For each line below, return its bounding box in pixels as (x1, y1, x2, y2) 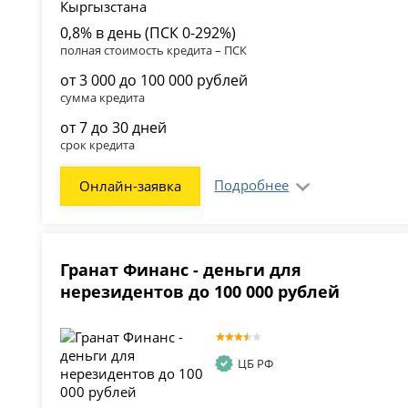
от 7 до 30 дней (60, 117, 168, 138)
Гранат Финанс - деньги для (60, 259, 302, 281)
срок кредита (60, 137, 136, 154)
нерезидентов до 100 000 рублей (60, 280, 341, 303)
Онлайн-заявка (79, 177, 182, 196)
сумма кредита (60, 89, 146, 107)
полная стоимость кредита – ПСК (60, 42, 248, 59)
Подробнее (214, 176, 290, 195)
